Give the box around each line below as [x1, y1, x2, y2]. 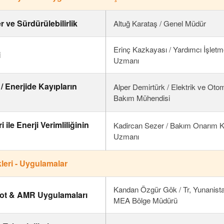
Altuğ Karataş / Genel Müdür [113, 18, 206, 28]
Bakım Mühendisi [113, 92, 170, 103]
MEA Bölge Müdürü [113, 195, 178, 205]
